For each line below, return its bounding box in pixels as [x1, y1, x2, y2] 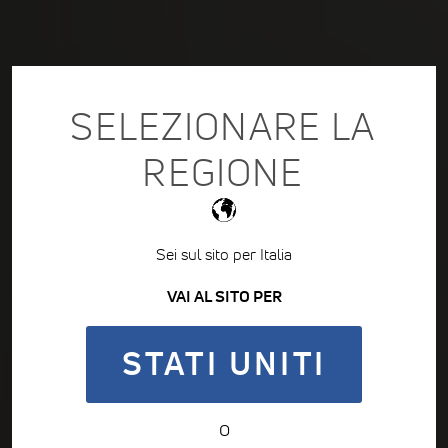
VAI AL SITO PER [166, 285, 282, 306]
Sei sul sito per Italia [156, 243, 292, 264]
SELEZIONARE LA [70, 103, 376, 149]
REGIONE [142, 149, 304, 195]
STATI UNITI [121, 344, 327, 383]
